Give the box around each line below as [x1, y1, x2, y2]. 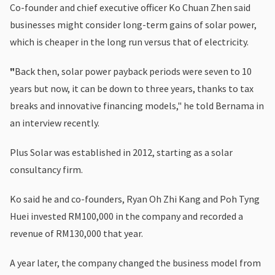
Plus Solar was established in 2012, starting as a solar [10, 145, 233, 158]
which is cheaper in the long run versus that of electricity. [10, 35, 249, 48]
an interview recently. [10, 116, 99, 129]
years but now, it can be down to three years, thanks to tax [10, 82, 254, 95]
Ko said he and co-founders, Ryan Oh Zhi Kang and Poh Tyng [10, 192, 260, 205]
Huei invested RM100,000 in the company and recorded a [10, 209, 243, 222]
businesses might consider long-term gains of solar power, [10, 18, 257, 31]
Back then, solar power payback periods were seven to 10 [15, 64, 252, 77]
